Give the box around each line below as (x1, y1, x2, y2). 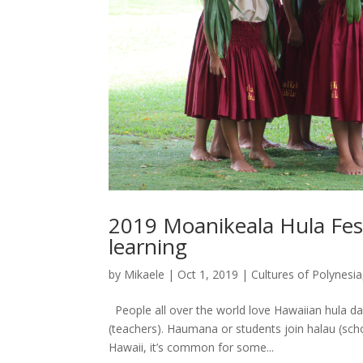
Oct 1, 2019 (177, 267, 239, 283)
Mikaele (124, 267, 165, 283)
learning (109, 232, 188, 262)
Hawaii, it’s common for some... (109, 340, 275, 356)
